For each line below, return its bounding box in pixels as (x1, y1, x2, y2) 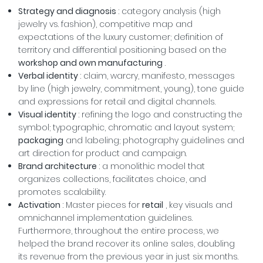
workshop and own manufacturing (18, 57, 163, 69)
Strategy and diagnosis (18, 5, 116, 18)
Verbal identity (18, 70, 78, 82)
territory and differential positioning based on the (18, 44, 227, 56)
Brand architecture (18, 160, 97, 173)
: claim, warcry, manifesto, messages (77, 70, 235, 82)
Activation (18, 199, 60, 211)
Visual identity (18, 109, 76, 121)
